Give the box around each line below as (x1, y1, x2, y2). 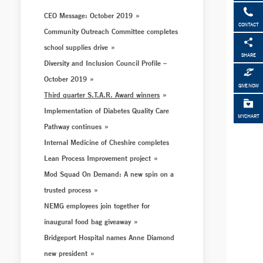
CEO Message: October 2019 (44, 11, 133, 20)
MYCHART (238, 113, 259, 120)
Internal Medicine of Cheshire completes (44, 137, 170, 147)
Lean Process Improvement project (44, 153, 151, 163)
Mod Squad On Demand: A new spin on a (44, 169, 174, 178)
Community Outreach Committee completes (44, 26, 178, 36)
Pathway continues (44, 122, 102, 131)
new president (44, 248, 88, 258)
